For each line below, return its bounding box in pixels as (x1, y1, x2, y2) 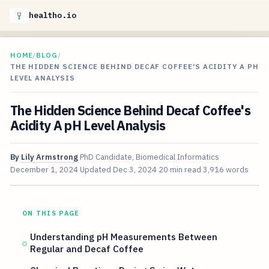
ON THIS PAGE (22, 209, 80, 218)
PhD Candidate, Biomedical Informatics (79, 152, 219, 163)
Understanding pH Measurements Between (30, 231, 218, 243)
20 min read (158, 165, 201, 175)
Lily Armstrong (20, 152, 78, 163)
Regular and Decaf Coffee (30, 243, 144, 255)
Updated (79, 165, 113, 175)
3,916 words (202, 165, 249, 175)
